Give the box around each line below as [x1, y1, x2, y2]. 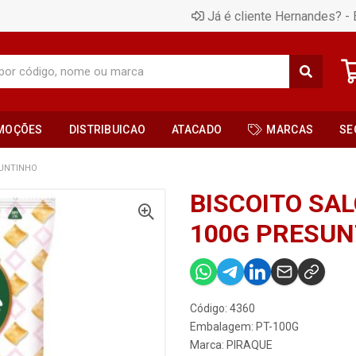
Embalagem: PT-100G [190, 320, 299, 333]
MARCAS [266, 123, 314, 136]
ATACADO [172, 123, 222, 136]
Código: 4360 [190, 302, 255, 315]
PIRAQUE [226, 339, 273, 351]
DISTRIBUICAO [68, 123, 146, 136]
